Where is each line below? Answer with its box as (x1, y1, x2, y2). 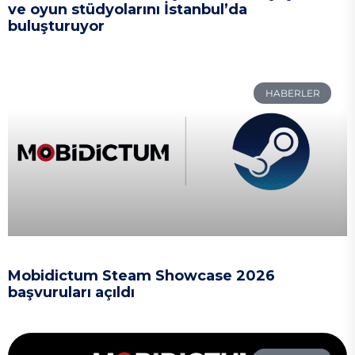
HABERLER (265, 86, 320, 99)
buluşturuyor (8, 17, 105, 36)
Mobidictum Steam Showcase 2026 (8, 267, 275, 285)
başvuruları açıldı (8, 284, 135, 302)
